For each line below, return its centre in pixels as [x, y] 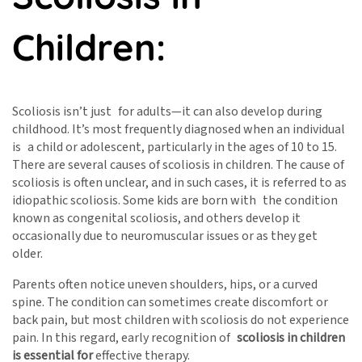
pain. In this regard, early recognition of [124, 338]
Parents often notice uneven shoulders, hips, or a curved [165, 285]
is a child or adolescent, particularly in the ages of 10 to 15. [175, 147]
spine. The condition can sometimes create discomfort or [170, 303]
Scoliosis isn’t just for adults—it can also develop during [167, 112]
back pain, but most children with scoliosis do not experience [181, 320]
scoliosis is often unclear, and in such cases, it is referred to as [179, 183]
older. [27, 254]
